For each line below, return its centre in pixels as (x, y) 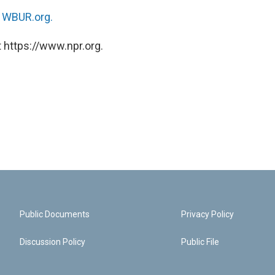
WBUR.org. (27, 17)
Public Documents (55, 214)
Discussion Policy (52, 242)
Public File (200, 242)
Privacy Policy (208, 214)
